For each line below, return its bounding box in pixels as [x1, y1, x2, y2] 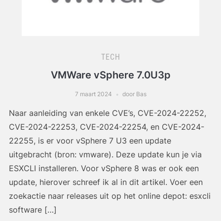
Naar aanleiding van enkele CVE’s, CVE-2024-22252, [8, 108, 206, 118]
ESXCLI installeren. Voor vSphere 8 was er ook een [8, 163, 199, 174]
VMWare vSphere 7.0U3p [50, 69, 171, 81]
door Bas [122, 90, 147, 98]
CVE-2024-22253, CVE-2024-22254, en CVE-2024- [8, 122, 204, 132]
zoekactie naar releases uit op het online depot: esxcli [8, 191, 211, 201]
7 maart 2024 [74, 90, 112, 98]
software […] [8, 205, 57, 215]
